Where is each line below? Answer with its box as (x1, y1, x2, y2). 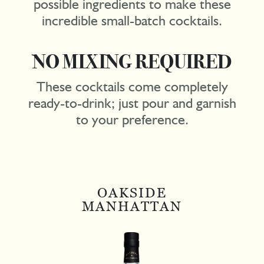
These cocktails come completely (36, 77, 228, 95)
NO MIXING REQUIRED (32, 50, 232, 74)
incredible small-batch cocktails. (42, 11, 222, 29)
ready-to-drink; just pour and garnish (28, 94, 236, 112)
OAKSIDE (97, 185, 167, 202)
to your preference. (75, 110, 189, 128)
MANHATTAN (82, 199, 182, 215)
